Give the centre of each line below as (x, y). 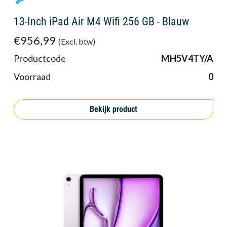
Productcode (40, 58)
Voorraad (32, 76)
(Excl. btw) (77, 41)
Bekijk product (113, 109)
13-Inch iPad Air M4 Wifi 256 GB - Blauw (101, 21)
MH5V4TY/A (187, 58)
